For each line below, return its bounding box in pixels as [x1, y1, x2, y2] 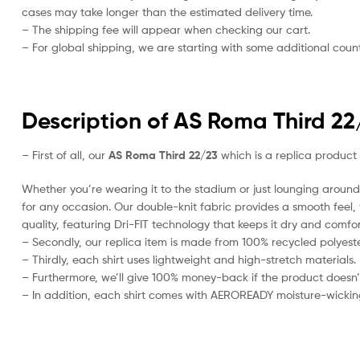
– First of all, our [22, 148, 108, 162]
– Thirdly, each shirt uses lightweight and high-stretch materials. [22, 252, 356, 267]
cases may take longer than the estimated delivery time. [22, 4, 313, 18]
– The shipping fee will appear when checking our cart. [22, 22, 310, 36]
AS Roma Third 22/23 [108, 148, 218, 163]
